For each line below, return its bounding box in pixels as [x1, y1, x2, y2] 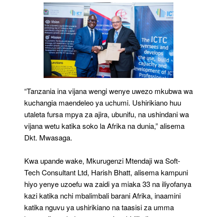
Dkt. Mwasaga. [24, 132, 72, 142]
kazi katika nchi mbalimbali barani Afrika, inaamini [24, 190, 181, 201]
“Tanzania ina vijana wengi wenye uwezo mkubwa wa [24, 85, 193, 96]
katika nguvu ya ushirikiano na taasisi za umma [24, 201, 174, 212]
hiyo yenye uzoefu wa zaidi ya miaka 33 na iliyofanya [24, 178, 191, 189]
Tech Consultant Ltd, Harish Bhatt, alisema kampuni [24, 167, 188, 177]
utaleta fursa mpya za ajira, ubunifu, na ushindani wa [24, 108, 189, 119]
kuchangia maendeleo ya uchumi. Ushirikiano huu [24, 97, 181, 108]
